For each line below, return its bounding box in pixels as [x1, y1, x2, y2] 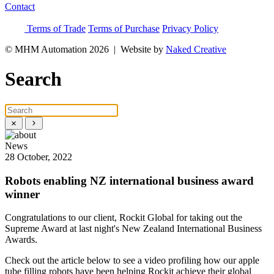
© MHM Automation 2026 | [5, 44, 120, 54]
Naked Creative [166, 44, 226, 54]
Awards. [5, 234, 37, 245]
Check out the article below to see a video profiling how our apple [5, 255, 259, 266]
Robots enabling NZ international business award [5, 174, 254, 187]
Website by [120, 44, 166, 54]
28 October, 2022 [5, 151, 72, 162]
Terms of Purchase [88, 23, 160, 34]
